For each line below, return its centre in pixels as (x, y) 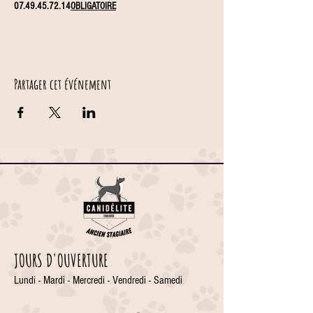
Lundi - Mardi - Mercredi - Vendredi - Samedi (98, 280)
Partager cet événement (63, 84)
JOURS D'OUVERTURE (61, 260)
